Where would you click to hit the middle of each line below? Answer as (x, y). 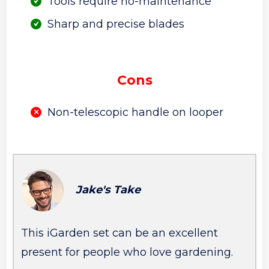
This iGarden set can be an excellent (120, 233)
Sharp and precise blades (116, 24)
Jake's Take (108, 189)
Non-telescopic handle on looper (136, 112)
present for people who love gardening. (127, 252)
